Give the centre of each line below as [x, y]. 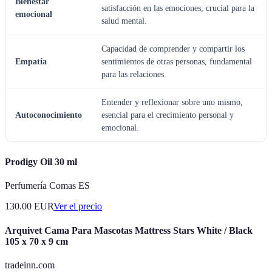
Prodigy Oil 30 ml [41, 162]
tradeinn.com [30, 265]
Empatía [31, 62]
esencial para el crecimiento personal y [168, 115]
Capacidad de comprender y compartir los [173, 49]
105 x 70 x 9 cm [36, 241]
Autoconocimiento [49, 115]
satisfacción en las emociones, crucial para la [178, 8]
